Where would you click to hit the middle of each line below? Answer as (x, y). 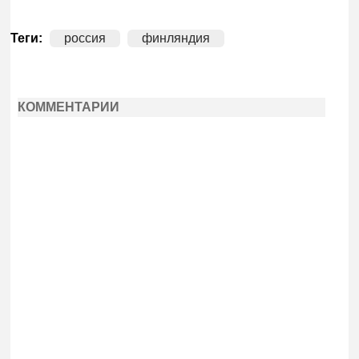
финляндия (176, 38)
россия (85, 38)
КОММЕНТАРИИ (68, 107)
